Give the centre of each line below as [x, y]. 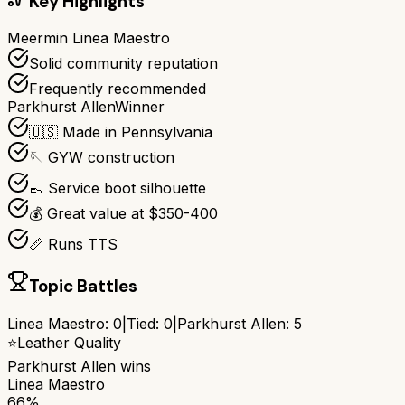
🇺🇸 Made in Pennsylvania [121, 132]
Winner [140, 107]
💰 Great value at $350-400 [123, 214]
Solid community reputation [123, 64]
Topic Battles [83, 287]
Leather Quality [69, 342]
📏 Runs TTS [73, 245]
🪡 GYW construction [102, 158]
